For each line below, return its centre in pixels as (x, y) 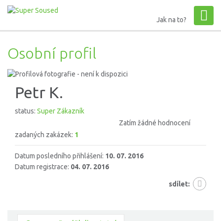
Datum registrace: (43, 167)
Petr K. (39, 92)
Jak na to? (171, 20)
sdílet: (179, 184)
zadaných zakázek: (45, 135)
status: (26, 111)
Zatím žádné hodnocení (155, 123)
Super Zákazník (61, 111)
